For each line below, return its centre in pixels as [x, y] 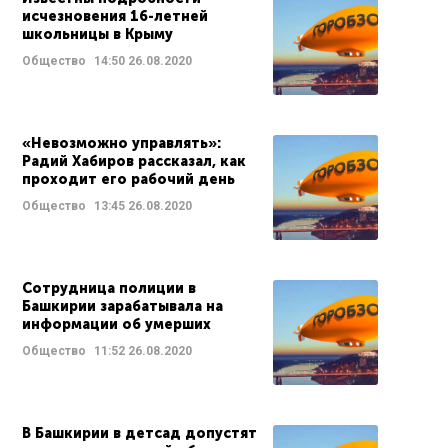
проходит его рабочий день [128, 179]
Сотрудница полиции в [109, 288]
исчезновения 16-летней [115, 16]
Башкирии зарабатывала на [122, 306]
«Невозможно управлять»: [121, 143]
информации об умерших [116, 324]
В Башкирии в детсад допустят [139, 433]
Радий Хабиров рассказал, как [134, 161]
